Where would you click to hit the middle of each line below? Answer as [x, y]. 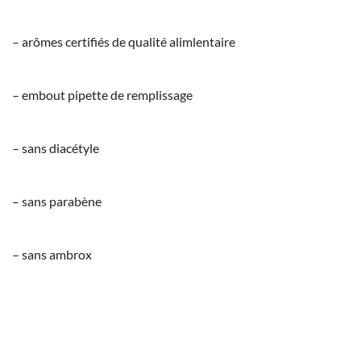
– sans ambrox [52, 254]
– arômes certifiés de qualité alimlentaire [124, 41]
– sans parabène [57, 201]
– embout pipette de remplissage [102, 94]
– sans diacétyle [56, 147]
